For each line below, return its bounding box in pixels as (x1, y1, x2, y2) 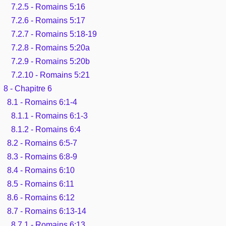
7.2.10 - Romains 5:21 (11, 70, 90, 79)
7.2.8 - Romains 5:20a (11, 43, 90, 52)
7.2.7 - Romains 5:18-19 (11, 29, 97, 38)
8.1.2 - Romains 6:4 (11, 125, 81, 134)
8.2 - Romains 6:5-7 (7, 138, 78, 147)
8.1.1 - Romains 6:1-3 (11, 111, 88, 120)
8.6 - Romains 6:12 (7, 193, 75, 202)
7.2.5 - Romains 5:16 (11, 2, 85, 11)
